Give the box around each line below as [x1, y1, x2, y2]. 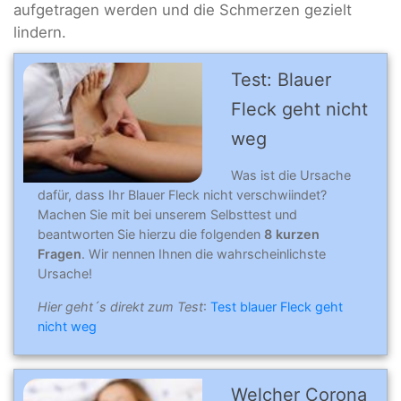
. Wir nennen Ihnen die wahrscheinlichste [81, 245, 326, 261]
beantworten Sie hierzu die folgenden [38, 226, 264, 242]
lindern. [13, 23, 66, 42]
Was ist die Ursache [231, 166, 351, 183]
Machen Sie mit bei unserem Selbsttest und [38, 206, 297, 222]
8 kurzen [264, 226, 320, 242]
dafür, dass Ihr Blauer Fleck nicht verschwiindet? [38, 186, 327, 202]
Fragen [38, 245, 81, 261]
